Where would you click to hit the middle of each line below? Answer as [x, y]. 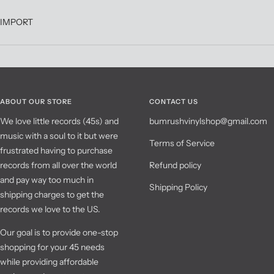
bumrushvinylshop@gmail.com [208, 121]
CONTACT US [174, 102]
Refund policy [175, 165]
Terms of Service [182, 143]
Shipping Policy [178, 187]
